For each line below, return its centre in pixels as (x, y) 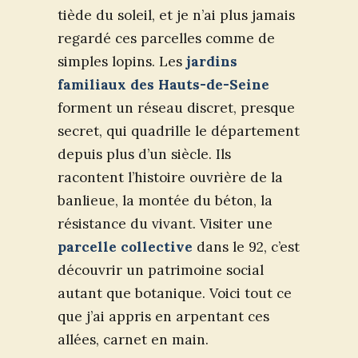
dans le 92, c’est (246, 247)
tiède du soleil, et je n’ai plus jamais (176, 16)
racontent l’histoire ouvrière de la (170, 178)
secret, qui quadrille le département (179, 131)
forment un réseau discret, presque (176, 108)
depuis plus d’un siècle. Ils (144, 155)
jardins (212, 62)
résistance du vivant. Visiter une (165, 224)
